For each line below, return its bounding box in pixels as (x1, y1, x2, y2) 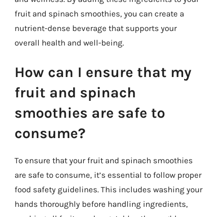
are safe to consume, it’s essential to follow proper (15, 170, 201, 180)
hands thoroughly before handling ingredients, (15, 199, 188, 209)
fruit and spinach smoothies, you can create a (15, 8, 184, 18)
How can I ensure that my (15, 63, 191, 81)
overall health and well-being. (15, 37, 124, 47)
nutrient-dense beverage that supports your (15, 23, 177, 33)
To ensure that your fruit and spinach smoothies (15, 155, 193, 165)
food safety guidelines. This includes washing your (15, 185, 202, 194)
